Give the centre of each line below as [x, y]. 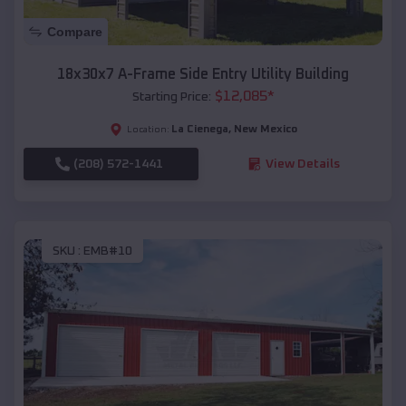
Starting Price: [171, 97]
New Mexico [265, 129]
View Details [302, 164]
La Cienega [199, 129]
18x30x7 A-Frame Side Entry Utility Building [203, 74]
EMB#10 [108, 251]
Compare [75, 31]
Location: [148, 129]
